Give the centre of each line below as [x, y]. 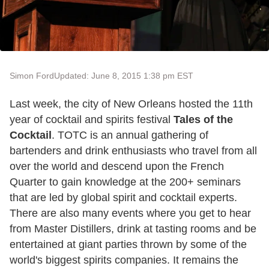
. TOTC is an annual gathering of [130, 135]
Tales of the [203, 119]
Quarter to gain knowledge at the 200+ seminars [125, 182]
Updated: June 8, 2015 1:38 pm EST [124, 75]
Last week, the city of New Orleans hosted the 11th [131, 104]
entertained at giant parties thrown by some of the [128, 244]
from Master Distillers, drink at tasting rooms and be [133, 228]
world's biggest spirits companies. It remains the [124, 260]
